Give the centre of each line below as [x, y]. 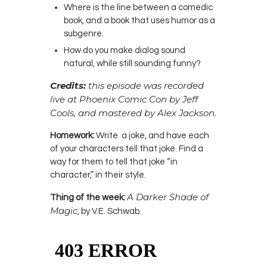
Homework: [72, 135]
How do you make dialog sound [124, 50]
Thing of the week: [88, 197]
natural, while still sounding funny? [132, 63]
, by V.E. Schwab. [109, 211]
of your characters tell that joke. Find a [127, 148]
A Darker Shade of [168, 197]
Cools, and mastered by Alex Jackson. [133, 113]
